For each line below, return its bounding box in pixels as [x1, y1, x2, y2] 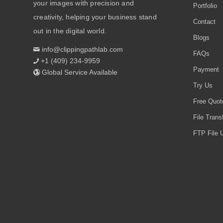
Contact [193, 18, 216, 26]
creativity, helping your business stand [33, 13, 157, 21]
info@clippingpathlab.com [40, 45, 123, 53]
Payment [193, 66, 219, 74]
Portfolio [193, 2, 217, 10]
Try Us [193, 82, 213, 90]
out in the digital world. [33, 27, 107, 35]
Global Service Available [40, 68, 117, 76]
